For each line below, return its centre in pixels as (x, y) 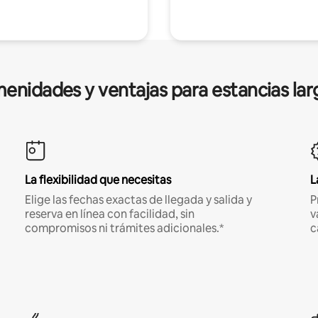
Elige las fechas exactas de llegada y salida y (138, 199)
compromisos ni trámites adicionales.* (124, 228)
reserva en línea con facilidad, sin (109, 214)
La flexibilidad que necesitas (98, 180)
